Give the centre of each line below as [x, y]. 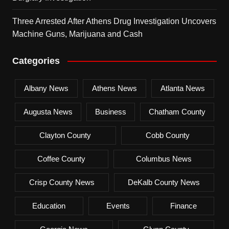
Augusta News [48, 111]
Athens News [114, 88]
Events [118, 205]
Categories [36, 61]
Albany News [46, 88]
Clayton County [65, 135]
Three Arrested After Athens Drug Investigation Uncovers [114, 21]
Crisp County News [62, 182]
